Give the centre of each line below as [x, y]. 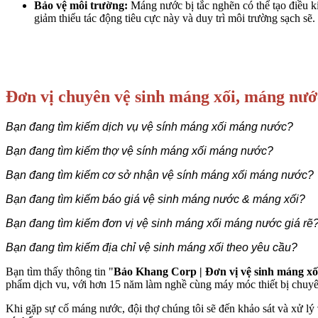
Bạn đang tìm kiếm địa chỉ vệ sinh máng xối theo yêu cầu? [152, 248]
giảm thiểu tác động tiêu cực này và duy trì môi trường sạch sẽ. [175, 18]
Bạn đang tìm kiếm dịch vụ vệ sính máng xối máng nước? [149, 127]
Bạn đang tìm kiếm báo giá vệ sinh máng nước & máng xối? [155, 199]
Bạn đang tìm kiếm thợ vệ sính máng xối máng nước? [139, 151]
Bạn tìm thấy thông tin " [60, 272]
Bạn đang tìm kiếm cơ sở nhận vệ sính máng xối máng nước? [160, 175]
